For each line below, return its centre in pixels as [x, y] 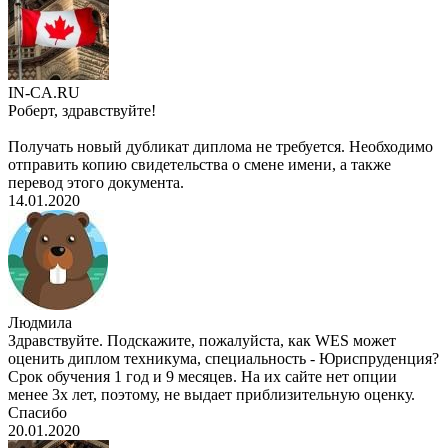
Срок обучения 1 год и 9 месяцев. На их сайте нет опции [202, 377]
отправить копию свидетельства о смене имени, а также [199, 165]
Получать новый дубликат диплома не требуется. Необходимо [220, 147]
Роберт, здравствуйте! [82, 111]
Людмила [40, 323]
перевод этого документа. [96, 183]
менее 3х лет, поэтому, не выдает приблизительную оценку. [211, 395]
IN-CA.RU [44, 93]
